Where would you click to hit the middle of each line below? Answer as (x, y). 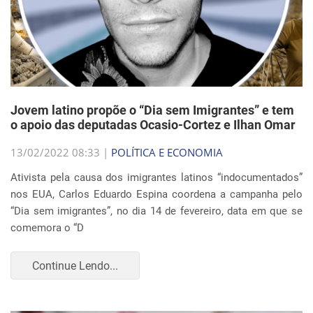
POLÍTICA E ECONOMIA (167, 152)
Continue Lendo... (75, 265)
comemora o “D (47, 228)
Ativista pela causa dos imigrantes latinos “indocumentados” (156, 177)
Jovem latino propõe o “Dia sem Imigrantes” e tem (152, 110)
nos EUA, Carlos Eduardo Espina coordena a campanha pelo (156, 194)
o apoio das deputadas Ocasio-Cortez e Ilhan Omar (153, 125)
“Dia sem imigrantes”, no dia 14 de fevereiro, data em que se (156, 211)
